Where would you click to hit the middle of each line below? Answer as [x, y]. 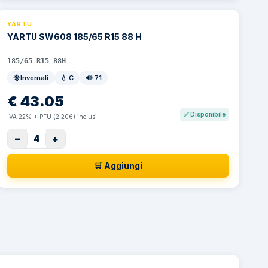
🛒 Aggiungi [118, 165]
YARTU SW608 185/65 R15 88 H [74, 37]
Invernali [34, 78]
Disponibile [208, 114]
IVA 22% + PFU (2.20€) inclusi [52, 117]
